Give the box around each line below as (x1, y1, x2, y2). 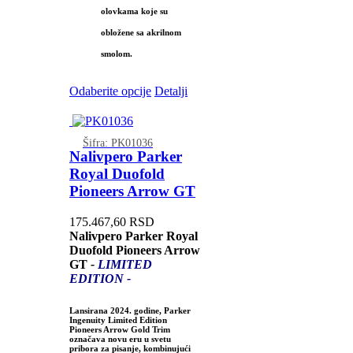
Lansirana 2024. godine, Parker (69, 306, 191, 316)
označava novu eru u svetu (69, 334, 171, 344)
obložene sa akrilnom (100, 27, 181, 37)
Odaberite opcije (69, 84, 151, 98)
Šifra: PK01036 (82, 136, 153, 149)
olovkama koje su (100, 6, 168, 16)
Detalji (154, 84, 188, 98)
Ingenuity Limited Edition (69, 315, 167, 325)
